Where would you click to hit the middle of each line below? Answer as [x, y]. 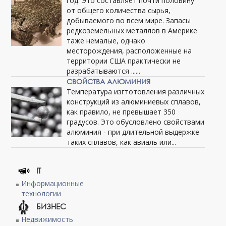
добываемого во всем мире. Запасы [129, 21]
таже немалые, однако [106, 41]
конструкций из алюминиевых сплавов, [134, 102]
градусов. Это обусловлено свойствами [136, 122]
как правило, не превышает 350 [121, 112]
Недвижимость [47, 219]
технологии [41, 194]
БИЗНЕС [51, 207]
